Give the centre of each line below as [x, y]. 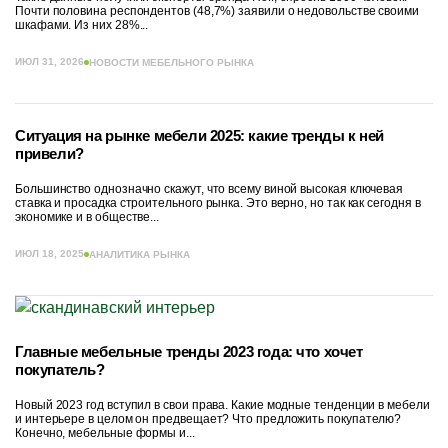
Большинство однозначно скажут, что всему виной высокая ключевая [209, 189]
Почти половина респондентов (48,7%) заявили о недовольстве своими [217, 11]
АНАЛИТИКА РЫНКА [139, 254]
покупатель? [60, 369]
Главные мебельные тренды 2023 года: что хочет [189, 351]
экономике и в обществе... [87, 217]
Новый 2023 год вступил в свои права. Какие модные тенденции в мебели [222, 405]
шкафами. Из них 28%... [82, 25]
